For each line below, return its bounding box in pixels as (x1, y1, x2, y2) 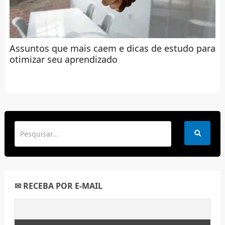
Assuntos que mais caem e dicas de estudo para (9, 42, 215, 54)
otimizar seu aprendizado (9, 53, 118, 65)
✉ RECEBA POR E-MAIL (14, 180, 102, 192)
